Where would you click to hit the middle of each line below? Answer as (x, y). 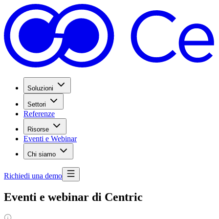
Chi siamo (42, 154)
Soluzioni (40, 88)
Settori (37, 104)
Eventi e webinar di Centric (73, 197)
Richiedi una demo (33, 175)
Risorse (38, 129)
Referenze (39, 113)
